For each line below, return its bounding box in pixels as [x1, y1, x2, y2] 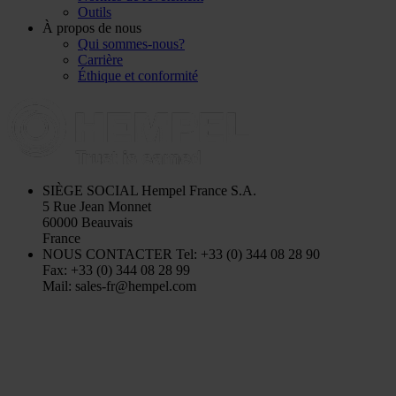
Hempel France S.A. [138, 182, 256, 198]
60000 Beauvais [42, 214, 133, 230]
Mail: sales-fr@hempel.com [42, 278, 196, 293]
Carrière [78, 51, 123, 67]
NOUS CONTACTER [42, 246, 172, 262]
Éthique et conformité [78, 67, 198, 83]
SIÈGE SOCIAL [42, 182, 138, 198]
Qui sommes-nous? [78, 35, 185, 51]
